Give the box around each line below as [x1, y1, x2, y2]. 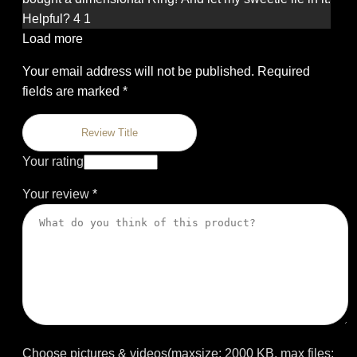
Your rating [22, 155, 84, 169]
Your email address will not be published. [22, 65, 254, 79]
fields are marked [22, 84, 123, 99]
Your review [22, 187, 92, 202]
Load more [22, 32, 83, 46]
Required [257, 65, 310, 79]
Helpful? [22, 12, 70, 26]
